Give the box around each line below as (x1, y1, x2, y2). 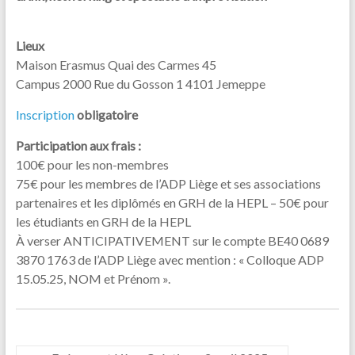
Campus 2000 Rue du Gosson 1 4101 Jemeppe (15, 76, 265, 91)
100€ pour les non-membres (15, 157, 169, 172)
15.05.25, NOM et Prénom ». (15, 271, 170, 286)
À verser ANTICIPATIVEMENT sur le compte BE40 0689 (15, 233, 329, 248)
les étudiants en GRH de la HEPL (15, 214, 191, 229)
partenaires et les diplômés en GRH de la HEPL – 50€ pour (15, 195, 329, 210)
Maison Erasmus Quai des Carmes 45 (15, 57, 216, 72)
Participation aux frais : (15, 138, 141, 153)
